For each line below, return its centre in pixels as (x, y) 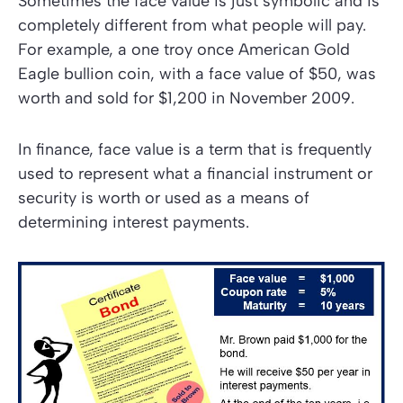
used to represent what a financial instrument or (195, 174)
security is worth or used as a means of (164, 198)
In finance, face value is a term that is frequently (195, 149)
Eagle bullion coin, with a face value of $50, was (197, 74)
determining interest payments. (134, 222)
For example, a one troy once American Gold (184, 49)
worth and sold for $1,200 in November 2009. (186, 98)
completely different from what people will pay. (192, 25)
